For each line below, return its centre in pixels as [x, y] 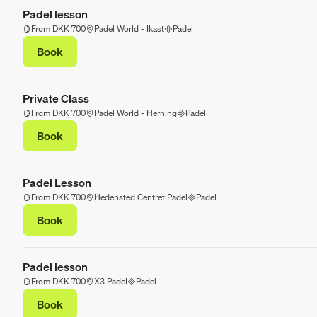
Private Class [56, 99]
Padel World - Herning [136, 113]
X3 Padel [111, 282]
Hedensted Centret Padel [141, 197]
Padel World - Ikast [129, 29]
